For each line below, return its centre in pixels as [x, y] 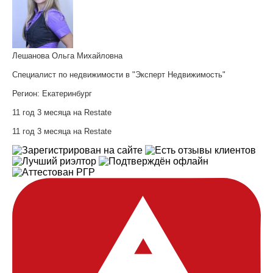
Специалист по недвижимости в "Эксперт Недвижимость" [119, 74]
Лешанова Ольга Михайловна [67, 55]
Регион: [27, 93]
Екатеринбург [67, 93]
